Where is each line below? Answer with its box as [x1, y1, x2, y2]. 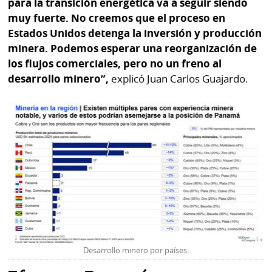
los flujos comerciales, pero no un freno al [8, 56, 222, 71]
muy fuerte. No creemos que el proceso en [8, 11, 226, 25]
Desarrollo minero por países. [83, 245, 189, 256]
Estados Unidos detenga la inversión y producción [8, 26, 262, 41]
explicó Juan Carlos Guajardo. [109, 72, 249, 86]
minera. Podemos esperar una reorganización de [8, 41, 257, 56]
